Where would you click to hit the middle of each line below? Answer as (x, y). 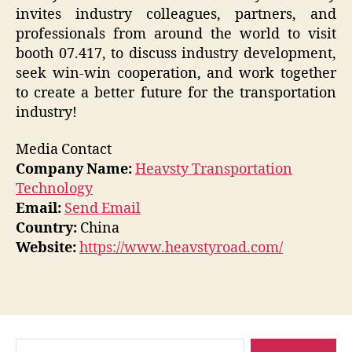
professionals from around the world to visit (176, 34)
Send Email (103, 209)
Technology (54, 189)
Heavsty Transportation (214, 170)
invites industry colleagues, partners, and (176, 14)
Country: (46, 229)
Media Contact (64, 150)
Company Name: (74, 170)
